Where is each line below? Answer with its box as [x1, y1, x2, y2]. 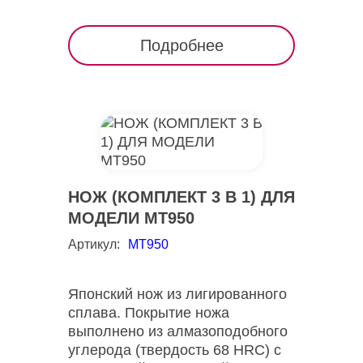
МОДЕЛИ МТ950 [68, 209, 194, 227]
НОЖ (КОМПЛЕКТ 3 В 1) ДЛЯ [68, 188, 295, 206]
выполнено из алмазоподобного [68, 323, 288, 340]
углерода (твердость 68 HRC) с [68, 342, 281, 358]
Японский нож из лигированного [68, 286, 287, 302]
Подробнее [139, 36, 224, 54]
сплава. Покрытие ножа [68, 305, 229, 321]
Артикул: [68, 237, 120, 251]
